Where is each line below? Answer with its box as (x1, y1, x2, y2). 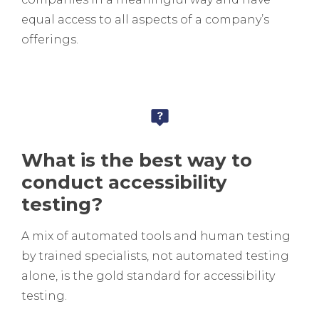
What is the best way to (21, 149, 252, 172)
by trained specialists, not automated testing (21, 249, 289, 263)
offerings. (21, 33, 78, 47)
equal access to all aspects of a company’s (21, 13, 269, 27)
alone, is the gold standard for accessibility (21, 269, 275, 283)
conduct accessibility (21, 171, 227, 194)
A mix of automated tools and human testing (21, 229, 291, 244)
